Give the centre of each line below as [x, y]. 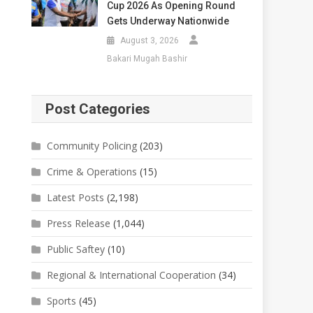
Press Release [79, 223]
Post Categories [98, 109]
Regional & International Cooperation [132, 275]
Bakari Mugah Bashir [147, 58]
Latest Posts [76, 197]
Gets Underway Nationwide [168, 21]
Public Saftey [76, 249]
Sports [62, 300]
